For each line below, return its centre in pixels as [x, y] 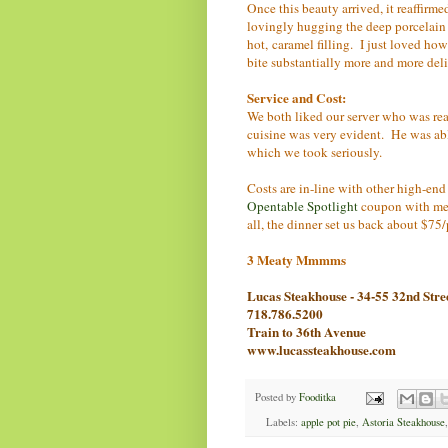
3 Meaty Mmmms [296, 259]
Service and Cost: [296, 97]
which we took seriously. [314, 151]
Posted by [277, 397]
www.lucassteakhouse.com [321, 349]
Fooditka [317, 397]
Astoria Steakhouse [403, 422]
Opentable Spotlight [302, 205]
